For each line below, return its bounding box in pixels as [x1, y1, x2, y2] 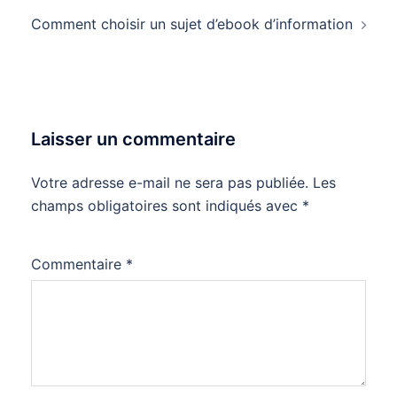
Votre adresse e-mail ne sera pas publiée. [31, 174, 308, 192]
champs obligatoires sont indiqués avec [31, 197, 302, 215]
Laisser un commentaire [31, 128, 236, 151]
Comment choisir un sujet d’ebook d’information [30, 15, 353, 34]
